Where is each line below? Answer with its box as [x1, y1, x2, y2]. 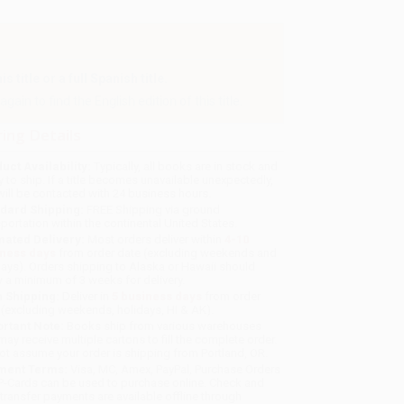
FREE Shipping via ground [84, 203, 221, 217]
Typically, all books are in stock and [91, 160, 279, 174]
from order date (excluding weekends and [56, 246, 278, 261]
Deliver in [60, 289, 113, 304]
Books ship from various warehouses [64, 319, 262, 334]
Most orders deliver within [85, 233, 225, 247]
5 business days [112, 289, 203, 304]
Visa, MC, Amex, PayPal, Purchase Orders [68, 363, 281, 377]
